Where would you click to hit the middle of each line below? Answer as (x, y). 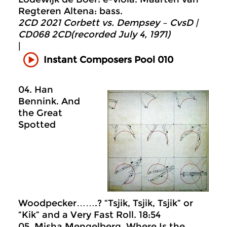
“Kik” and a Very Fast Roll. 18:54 (89, 215)
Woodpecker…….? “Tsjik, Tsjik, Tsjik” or (106, 203)
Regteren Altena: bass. (70, 11)
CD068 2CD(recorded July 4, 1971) (94, 34)
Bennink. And (49, 101)
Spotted (37, 125)
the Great (40, 113)
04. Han (36, 90)
